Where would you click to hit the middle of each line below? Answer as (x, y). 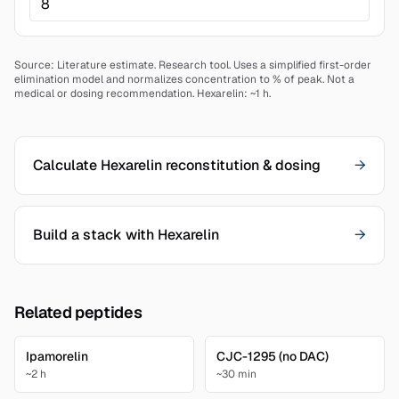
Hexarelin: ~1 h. (232, 94)
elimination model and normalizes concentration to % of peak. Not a (184, 79)
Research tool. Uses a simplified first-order (265, 65)
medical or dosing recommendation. (104, 94)
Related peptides (78, 312)
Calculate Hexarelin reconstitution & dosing (177, 165)
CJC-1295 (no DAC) (273, 356)
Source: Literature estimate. (86, 65)
